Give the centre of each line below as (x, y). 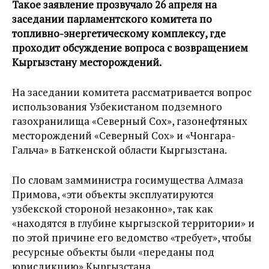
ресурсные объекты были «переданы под (113, 252)
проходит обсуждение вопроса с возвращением (130, 48)
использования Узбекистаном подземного (117, 107)
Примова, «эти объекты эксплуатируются (113, 194)
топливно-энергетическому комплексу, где (119, 33)
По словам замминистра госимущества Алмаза (128, 180)
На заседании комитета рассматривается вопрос (132, 92)
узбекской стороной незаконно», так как (113, 209)
